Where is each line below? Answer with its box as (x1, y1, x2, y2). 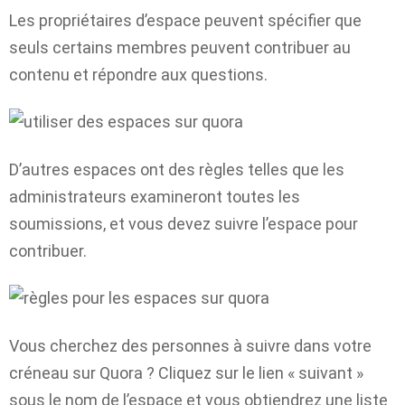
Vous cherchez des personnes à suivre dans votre (9, 335, 372, 355)
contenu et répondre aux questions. (9, 64, 268, 84)
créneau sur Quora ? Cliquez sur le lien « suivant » (9, 363, 363, 382)
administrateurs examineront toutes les (9, 186, 300, 206)
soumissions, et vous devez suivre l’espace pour (9, 213, 358, 233)
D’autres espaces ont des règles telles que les (9, 159, 344, 179)
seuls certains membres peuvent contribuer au (9, 37, 351, 57)
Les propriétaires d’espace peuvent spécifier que (9, 10, 362, 30)
